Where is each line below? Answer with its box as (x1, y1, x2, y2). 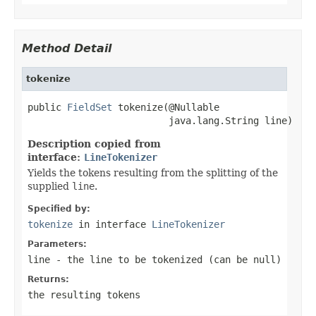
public (28, 101, 67, 113)
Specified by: (28, 203, 90, 214)
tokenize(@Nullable (112, 101, 219, 113)
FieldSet (67, 101, 112, 113)
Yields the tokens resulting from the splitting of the (28, 166, 278, 178)
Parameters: (28, 238, 87, 249)
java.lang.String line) (28, 114, 293, 126)
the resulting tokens (28, 288, 140, 300)
